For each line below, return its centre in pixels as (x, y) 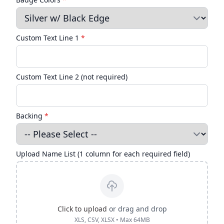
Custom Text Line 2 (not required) (72, 76)
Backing (30, 115)
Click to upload (82, 208)
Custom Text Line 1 (48, 37)
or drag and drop (137, 208)
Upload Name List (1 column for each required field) (103, 153)
